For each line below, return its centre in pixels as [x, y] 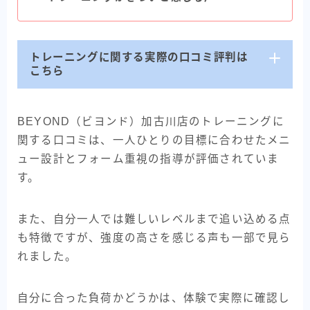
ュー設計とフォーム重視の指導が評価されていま [148, 159]
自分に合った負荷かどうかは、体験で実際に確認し [154, 298]
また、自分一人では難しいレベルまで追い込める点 [154, 219]
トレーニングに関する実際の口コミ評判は [139, 57]
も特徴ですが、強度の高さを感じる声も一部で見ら [154, 238]
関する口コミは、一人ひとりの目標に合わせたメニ [154, 140]
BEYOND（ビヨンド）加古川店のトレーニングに [151, 122]
